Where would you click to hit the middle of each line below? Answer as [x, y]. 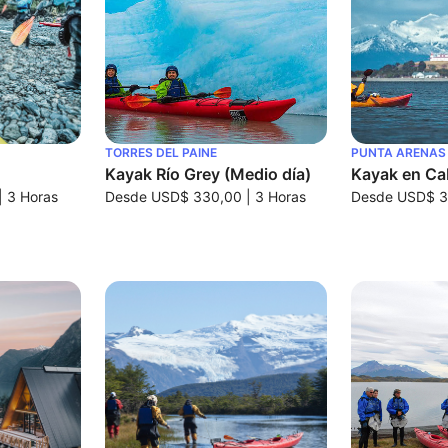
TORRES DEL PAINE [160, 152]
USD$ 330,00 [196, 196]
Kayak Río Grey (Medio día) [207, 174]
